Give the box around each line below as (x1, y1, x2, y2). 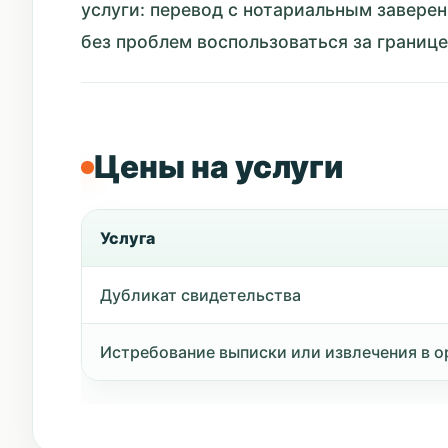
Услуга (100, 227, 155, 248)
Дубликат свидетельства (100, 284, 301, 305)
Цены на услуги (94, 147, 343, 186)
